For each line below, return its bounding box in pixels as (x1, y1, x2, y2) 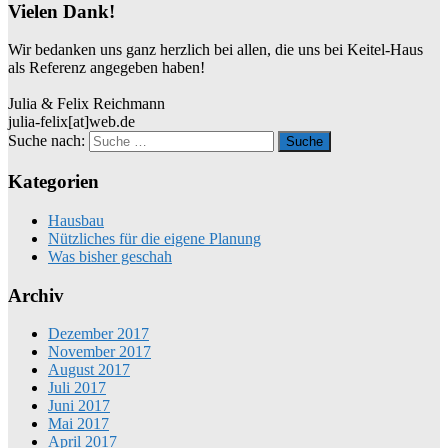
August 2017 (48, 361, 130, 379)
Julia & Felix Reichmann (8, 95, 165, 113)
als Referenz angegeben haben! (8, 59, 205, 77)
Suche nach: (8, 132, 85, 150)
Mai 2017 (48, 415, 109, 433)
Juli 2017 (48, 379, 106, 397)
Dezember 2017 (48, 325, 149, 343)
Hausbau (48, 211, 104, 229)
